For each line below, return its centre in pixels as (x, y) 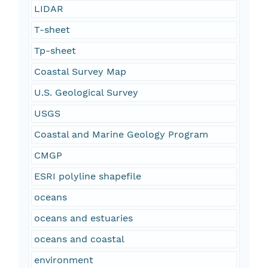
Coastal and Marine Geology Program (121, 135)
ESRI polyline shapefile (87, 176)
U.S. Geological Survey (86, 93)
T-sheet (52, 30)
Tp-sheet (55, 51)
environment (63, 260)
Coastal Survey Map (80, 72)
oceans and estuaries (83, 218)
